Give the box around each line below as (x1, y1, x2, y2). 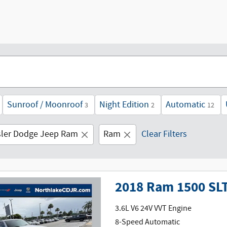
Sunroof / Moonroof (7, 99, 83, 111)
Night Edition (99, 99, 149, 111)
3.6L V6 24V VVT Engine (115, 203, 192, 214)
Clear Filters (141, 128, 187, 140)
